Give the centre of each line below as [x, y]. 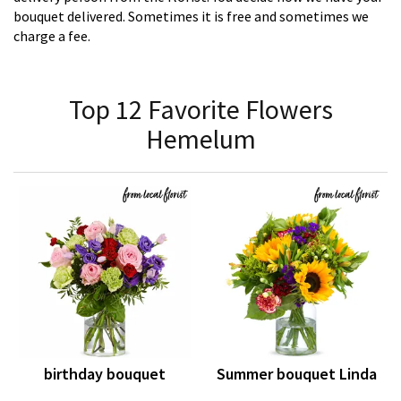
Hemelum [200, 139]
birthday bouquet [105, 374]
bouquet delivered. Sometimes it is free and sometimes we [191, 17]
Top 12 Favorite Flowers [200, 110]
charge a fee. [52, 36]
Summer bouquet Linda [296, 374]
